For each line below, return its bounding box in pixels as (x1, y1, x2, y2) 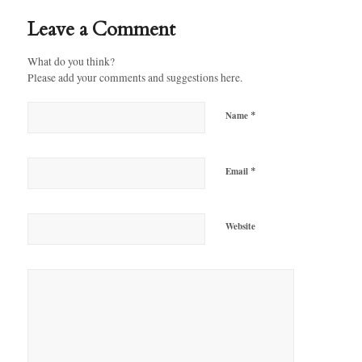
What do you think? (27, 53, 115, 69)
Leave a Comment (27, 15, 175, 43)
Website (225, 219, 255, 233)
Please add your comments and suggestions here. (27, 69, 242, 85)
